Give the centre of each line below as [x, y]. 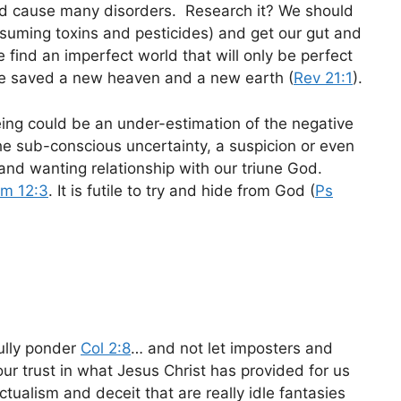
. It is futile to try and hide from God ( [182, 190]
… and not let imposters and [232, 349]
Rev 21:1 [323, 78]
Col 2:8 [106, 349]
